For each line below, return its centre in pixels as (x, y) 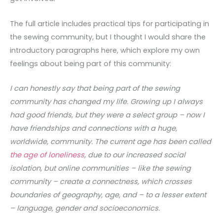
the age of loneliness (47, 155)
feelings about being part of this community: (91, 63)
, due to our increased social (135, 155)
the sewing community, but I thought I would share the (108, 37)
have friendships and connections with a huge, (93, 128)
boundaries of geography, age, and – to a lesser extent (108, 195)
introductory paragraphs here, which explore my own (105, 50)
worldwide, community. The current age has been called (110, 141)
